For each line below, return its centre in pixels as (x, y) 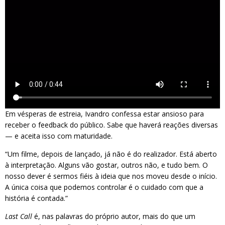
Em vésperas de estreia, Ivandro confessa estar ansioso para (104, 114)
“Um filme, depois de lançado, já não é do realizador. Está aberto (111, 154)
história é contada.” (36, 198)
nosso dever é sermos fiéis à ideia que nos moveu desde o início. (111, 176)
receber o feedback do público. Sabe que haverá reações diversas (111, 125)
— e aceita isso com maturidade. (59, 136)
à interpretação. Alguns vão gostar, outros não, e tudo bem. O (106, 165)
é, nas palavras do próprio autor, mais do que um (114, 216)
